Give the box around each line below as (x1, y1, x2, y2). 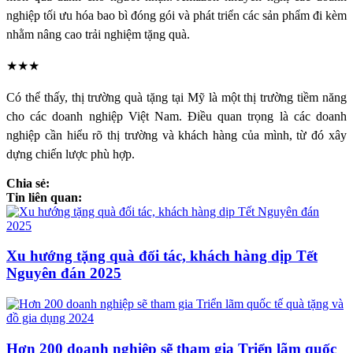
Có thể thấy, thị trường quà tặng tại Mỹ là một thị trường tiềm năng (6, 90, 347, 104)
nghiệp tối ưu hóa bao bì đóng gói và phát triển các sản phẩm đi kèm (6, 8, 347, 22)
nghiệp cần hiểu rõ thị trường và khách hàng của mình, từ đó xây (6, 128, 347, 142)
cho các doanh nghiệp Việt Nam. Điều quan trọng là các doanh (6, 109, 347, 123)
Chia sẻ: (6, 176, 50, 190)
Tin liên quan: (6, 190, 82, 204)
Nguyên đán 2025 (6, 265, 121, 282)
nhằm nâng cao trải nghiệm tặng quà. (6, 27, 190, 41)
